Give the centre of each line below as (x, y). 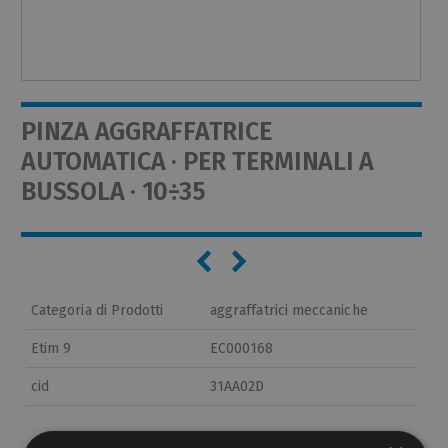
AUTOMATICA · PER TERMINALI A (197, 161)
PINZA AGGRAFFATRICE (147, 131)
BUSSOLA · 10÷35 (113, 191)
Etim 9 (51, 348)
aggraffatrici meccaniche (289, 310)
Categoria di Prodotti (97, 310)
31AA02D (237, 386)
